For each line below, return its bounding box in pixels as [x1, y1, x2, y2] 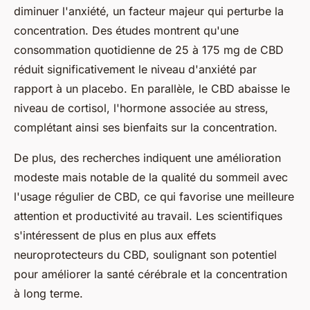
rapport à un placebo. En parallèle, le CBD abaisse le [14, 81, 290, 95]
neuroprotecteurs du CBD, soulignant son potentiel [14, 247, 277, 262]
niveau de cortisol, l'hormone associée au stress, [14, 100, 268, 115]
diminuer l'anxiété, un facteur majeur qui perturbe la [14, 3, 284, 18]
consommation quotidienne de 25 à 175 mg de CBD [14, 42, 284, 57]
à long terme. [14, 286, 83, 300]
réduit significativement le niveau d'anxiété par [14, 62, 257, 76]
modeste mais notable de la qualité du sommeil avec [14, 170, 288, 184]
